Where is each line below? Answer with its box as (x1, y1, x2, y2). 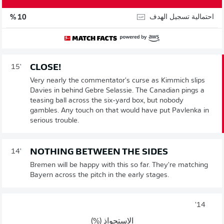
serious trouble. (30, 116, 79, 124)
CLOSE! (30, 62, 61, 72)
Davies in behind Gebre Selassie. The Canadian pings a (30, 86, 204, 94)
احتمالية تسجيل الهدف (149, 13, 214, 21)
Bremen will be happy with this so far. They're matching (30, 161, 208, 169)
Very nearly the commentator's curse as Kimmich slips (30, 76, 205, 84)
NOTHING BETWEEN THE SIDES (30, 147, 168, 157)
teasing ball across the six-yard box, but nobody (30, 96, 183, 104)
